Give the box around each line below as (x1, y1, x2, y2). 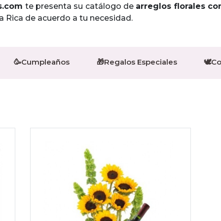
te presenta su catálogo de (23, 1, 136, 11)
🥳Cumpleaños (14, 57, 70, 67)
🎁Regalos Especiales (96, 57, 177, 67)
